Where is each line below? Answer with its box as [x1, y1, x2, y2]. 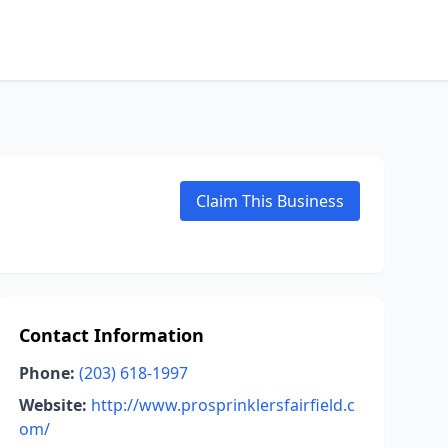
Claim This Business [196, 190, 344, 212]
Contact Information [18, 323, 204, 347]
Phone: [18, 362, 75, 384]
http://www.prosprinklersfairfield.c [90, 394, 355, 416]
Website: [18, 394, 87, 416]
